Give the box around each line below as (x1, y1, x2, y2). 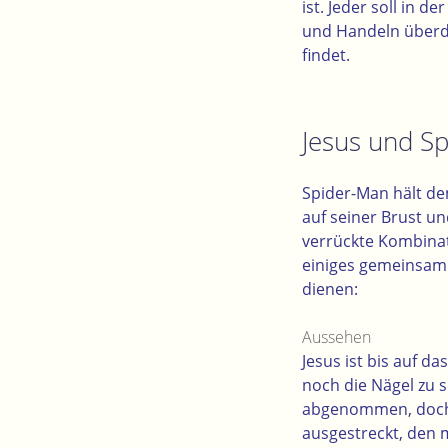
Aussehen (302, 326, 371, 349)
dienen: (302, 278, 358, 301)
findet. (302, 43, 350, 66)
